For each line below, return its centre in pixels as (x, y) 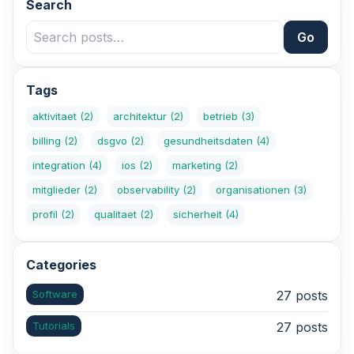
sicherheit (199, 214)
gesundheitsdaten (210, 140)
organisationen (254, 189)
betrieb (222, 116)
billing (48, 140)
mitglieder (58, 189)
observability (150, 189)
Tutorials (54, 325)
